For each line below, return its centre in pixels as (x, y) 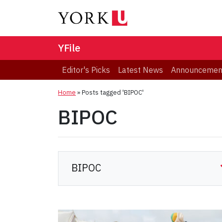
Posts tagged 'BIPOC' (113, 93)
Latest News (140, 70)
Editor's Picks (86, 70)
